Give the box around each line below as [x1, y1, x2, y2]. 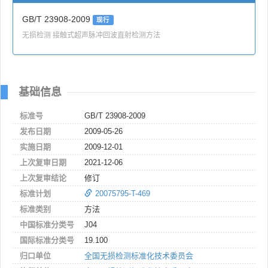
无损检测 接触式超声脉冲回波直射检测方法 [22, 29, 160, 39]
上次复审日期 [20, 157, 66, 167]
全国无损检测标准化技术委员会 [84, 251, 193, 260]
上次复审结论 [20, 173, 66, 182]
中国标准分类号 [20, 220, 74, 229]
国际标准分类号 [20, 235, 74, 245]
